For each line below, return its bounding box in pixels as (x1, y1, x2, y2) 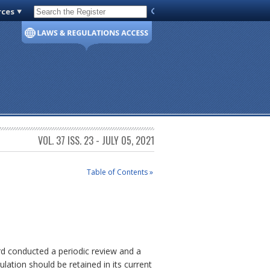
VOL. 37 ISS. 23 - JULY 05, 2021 (38, 133, 154, 148)
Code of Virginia (39, 8, 96, 19)
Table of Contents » (86, 166, 153, 177)
